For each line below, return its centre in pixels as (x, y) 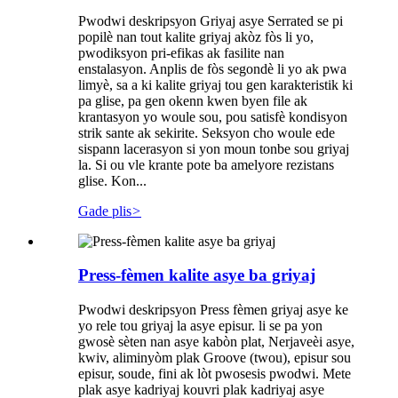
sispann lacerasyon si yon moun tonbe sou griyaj (214, 148)
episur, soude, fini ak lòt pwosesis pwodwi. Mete (215, 374)
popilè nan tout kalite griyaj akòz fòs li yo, (196, 36)
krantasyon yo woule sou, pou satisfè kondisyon (213, 116)
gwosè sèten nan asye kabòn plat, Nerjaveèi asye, (216, 342)
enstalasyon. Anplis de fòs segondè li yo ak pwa (212, 68)
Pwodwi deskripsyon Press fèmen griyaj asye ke (213, 310)
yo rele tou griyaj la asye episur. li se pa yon (200, 326)
